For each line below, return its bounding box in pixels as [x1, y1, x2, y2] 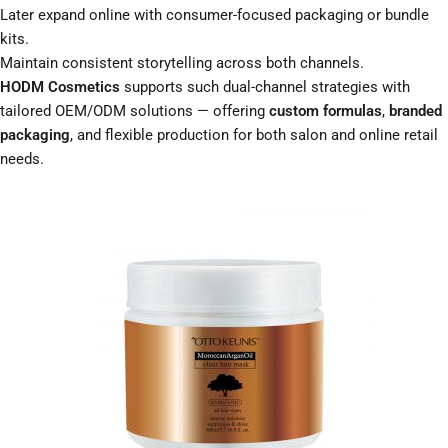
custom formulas [269, 102, 382, 121]
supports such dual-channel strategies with [120, 78, 410, 97]
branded [389, 102, 442, 121]
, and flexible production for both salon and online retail [70, 126, 438, 145]
